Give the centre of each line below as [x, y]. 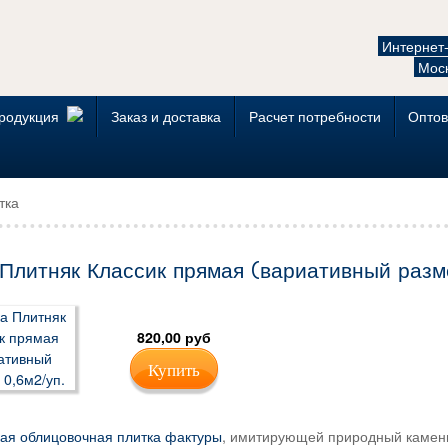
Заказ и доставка [166, 115]
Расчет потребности [314, 115]
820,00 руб [174, 336]
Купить [174, 368]
